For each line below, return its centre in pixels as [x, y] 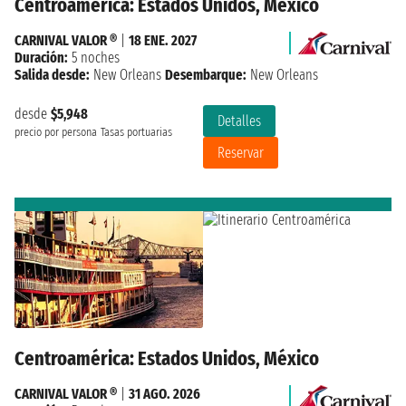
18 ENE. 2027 [163, 40]
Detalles [239, 121]
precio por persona [56, 132]
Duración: [41, 57]
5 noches [94, 57]
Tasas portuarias [136, 132]
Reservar [241, 152]
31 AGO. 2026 [164, 394]
